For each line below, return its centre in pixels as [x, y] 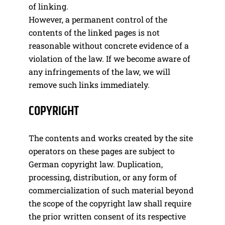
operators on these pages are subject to [102, 151]
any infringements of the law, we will [99, 71]
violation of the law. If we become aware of [109, 58]
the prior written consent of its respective [107, 216]
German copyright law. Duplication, [96, 164]
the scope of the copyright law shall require [110, 203]
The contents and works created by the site [111, 138]
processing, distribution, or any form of [103, 177]
